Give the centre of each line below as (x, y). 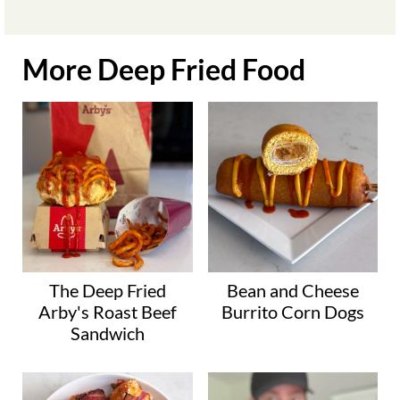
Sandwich (107, 333)
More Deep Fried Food (163, 70)
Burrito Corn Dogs (292, 311)
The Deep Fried (107, 290)
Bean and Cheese (292, 290)
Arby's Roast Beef (107, 311)
